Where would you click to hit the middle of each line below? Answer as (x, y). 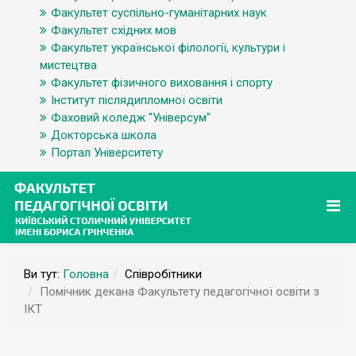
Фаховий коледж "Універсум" (131, 118)
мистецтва (68, 65)
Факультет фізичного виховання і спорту (162, 83)
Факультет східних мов (114, 30)
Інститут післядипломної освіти (137, 100)
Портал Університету (107, 153)
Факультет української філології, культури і (168, 48)
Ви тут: (43, 274)
